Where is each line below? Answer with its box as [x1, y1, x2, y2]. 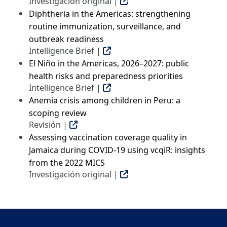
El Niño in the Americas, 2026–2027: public [29, 57, 189, 69]
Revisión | [29, 119, 69, 130]
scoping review [29, 107, 87, 119]
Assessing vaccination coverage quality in [29, 131, 187, 143]
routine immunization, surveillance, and [29, 20, 181, 32]
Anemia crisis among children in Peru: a [29, 94, 180, 106]
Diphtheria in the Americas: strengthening [29, 8, 191, 19]
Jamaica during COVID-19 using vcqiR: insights [29, 144, 205, 156]
